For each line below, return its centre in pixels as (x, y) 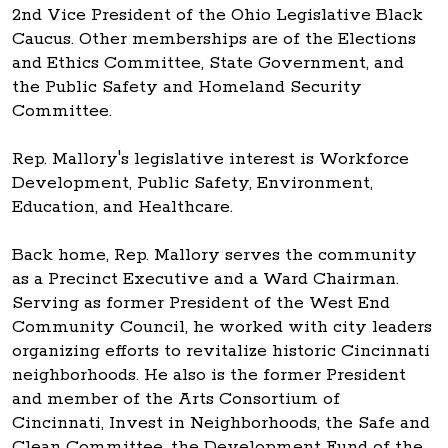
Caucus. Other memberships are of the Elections (214, 38)
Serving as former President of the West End (201, 302)
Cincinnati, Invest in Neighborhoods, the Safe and (221, 422)
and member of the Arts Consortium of (176, 398)
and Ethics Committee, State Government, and (208, 62)
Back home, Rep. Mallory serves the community (214, 254)
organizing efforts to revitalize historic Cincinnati (221, 350)
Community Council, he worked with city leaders (222, 326)
